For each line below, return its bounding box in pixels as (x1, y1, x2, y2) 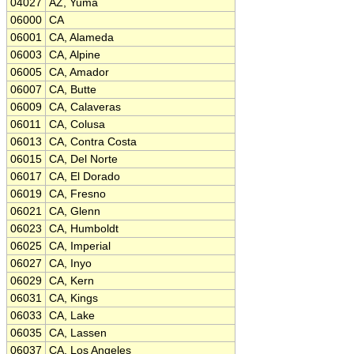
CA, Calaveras (49, 101, 121, 113)
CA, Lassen (49, 327, 107, 339)
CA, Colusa (49, 119, 105, 130)
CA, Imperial (49, 240, 111, 252)
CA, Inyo (49, 258, 92, 269)
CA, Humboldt (49, 223, 119, 235)
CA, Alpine (49, 49, 100, 61)
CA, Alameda (49, 32, 114, 43)
